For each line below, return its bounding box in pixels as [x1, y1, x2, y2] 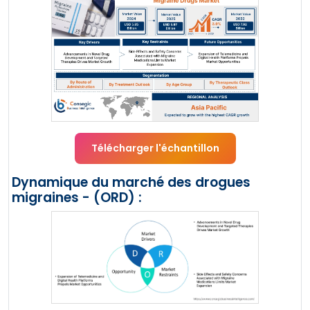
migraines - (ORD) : [12, 188, 142, 207]
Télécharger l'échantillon [91, 140, 219, 155]
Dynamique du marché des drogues [12, 172, 250, 192]
